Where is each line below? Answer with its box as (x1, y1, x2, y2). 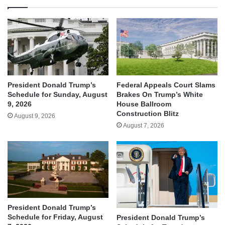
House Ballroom (117, 99, 171, 108)
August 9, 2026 (14, 112, 55, 120)
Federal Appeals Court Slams (117, 80, 215, 89)
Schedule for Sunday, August (8, 90, 107, 98)
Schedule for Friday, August (8, 213, 103, 221)
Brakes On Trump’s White (117, 90, 203, 98)
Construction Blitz (117, 109, 179, 118)
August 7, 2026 (123, 122, 164, 129)
